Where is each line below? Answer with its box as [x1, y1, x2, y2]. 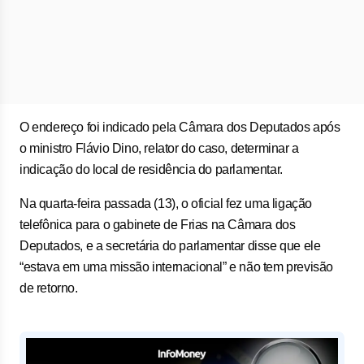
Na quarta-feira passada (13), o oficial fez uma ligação [19, 197, 313, 210]
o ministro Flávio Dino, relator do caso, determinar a [19, 141, 299, 155]
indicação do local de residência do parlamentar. [19, 162, 283, 176]
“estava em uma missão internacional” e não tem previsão [19, 260, 334, 274]
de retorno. [19, 281, 78, 295]
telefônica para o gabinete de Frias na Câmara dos [19, 218, 296, 232]
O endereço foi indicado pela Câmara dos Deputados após [19, 120, 340, 134]
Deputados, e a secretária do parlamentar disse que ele [19, 239, 321, 253]
